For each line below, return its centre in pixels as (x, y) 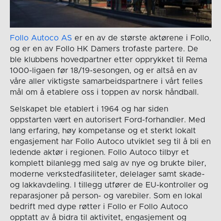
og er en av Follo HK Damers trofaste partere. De (104, 49)
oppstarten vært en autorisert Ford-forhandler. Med (107, 120)
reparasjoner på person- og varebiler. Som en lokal (106, 196)
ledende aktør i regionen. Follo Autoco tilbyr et (99, 153)
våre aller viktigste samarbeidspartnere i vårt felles (106, 82)
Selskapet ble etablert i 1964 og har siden (89, 109)
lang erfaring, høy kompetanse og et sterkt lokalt (103, 131)
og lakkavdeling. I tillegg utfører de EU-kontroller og (109, 185)
